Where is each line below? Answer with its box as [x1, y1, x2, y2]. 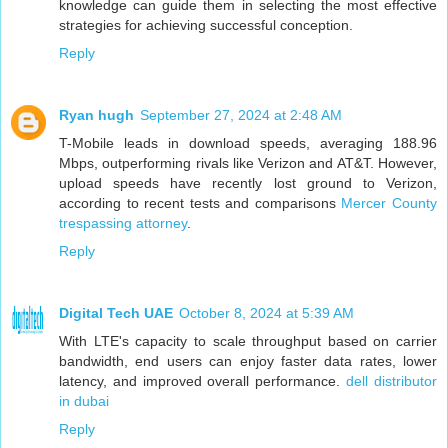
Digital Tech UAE [59, 305, 173, 321]
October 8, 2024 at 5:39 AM [179, 305, 354, 321]
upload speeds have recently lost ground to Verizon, [59, 175, 437, 192]
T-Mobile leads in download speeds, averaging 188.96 [59, 135, 437, 152]
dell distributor [346, 373, 438, 389]
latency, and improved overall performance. [59, 373, 347, 389]
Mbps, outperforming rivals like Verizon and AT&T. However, [59, 155, 437, 172]
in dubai [59, 393, 109, 409]
